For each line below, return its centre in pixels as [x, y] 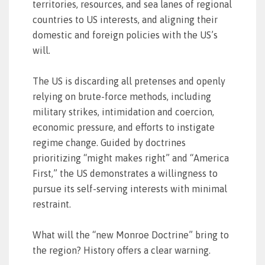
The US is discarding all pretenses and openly [129, 81]
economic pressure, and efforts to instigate [124, 127]
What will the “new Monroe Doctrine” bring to [131, 235]
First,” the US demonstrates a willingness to [125, 173]
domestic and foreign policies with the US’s [125, 35]
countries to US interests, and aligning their [125, 20]
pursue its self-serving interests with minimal [130, 189]
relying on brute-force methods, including [122, 96]
